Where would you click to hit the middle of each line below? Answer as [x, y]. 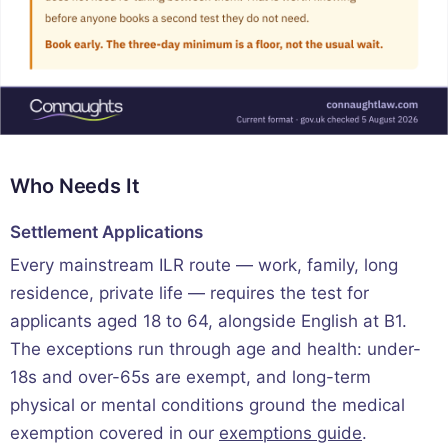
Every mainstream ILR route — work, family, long [204, 264]
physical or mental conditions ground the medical [207, 404]
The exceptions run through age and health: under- [215, 348]
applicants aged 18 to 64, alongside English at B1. [208, 320]
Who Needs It [75, 185]
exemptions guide [290, 432]
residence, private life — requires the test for [189, 292]
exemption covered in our [114, 432]
